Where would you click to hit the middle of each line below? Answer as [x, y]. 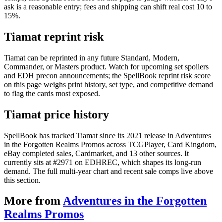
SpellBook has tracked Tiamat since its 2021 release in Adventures [108, 135]
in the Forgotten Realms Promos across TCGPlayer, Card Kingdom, [110, 144]
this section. [22, 180]
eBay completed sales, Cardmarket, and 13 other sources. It [96, 153]
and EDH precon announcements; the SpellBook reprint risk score [107, 75]
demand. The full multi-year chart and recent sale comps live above [109, 171]
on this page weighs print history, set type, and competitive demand [109, 84]
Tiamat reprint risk [54, 36]
